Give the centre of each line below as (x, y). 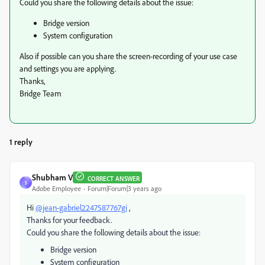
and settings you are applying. (68, 68)
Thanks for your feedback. (69, 220)
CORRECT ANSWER (114, 178)
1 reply (21, 142)
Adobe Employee (56, 188)
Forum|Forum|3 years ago (125, 188)
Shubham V (52, 177)
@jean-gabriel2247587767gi (81, 207)
